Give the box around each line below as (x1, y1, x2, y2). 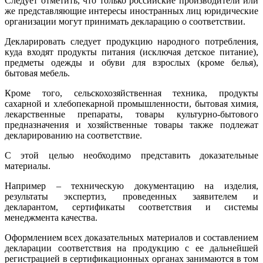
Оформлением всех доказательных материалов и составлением (5, 232, 258, 242)
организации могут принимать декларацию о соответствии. (5, 16, 245, 26)
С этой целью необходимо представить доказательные (5, 150, 258, 160)
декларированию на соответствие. (5, 130, 142, 140)
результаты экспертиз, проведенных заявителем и (5, 191, 258, 201)
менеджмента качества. (5, 212, 97, 222)
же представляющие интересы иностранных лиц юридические (5, 5, 258, 16)
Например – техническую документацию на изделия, (5, 180, 258, 191)
